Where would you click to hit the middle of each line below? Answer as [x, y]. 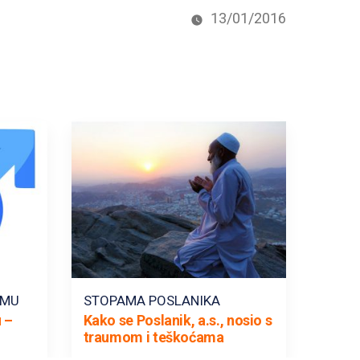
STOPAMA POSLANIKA [151, 300]
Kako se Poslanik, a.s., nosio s [178, 320]
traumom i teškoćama [153, 337]
